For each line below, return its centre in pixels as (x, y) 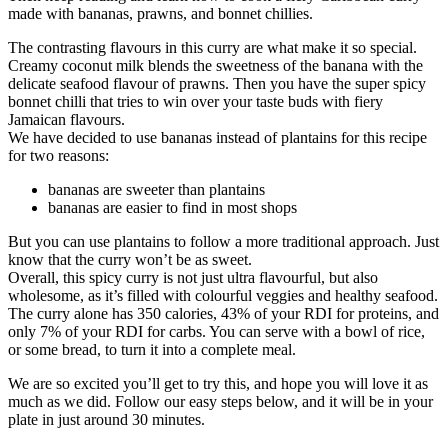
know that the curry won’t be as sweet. (130, 260)
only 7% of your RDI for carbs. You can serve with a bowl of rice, (216, 332)
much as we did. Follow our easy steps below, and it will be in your (220, 402)
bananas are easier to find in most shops (172, 208)
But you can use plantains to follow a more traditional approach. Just (223, 242)
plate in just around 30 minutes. (106, 420)
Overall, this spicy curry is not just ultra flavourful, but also (193, 278)
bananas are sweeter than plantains (156, 190)
